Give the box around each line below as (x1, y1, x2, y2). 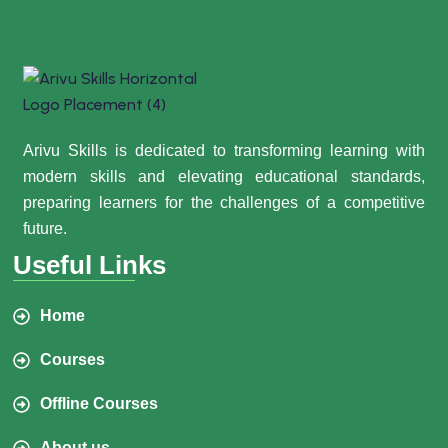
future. (23, 220, 67, 238)
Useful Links (13, 250, 166, 281)
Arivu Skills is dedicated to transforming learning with (23, 142, 425, 160)
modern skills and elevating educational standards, (23, 168, 425, 186)
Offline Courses (40, 395, 159, 413)
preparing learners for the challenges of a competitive (23, 194, 425, 212)
